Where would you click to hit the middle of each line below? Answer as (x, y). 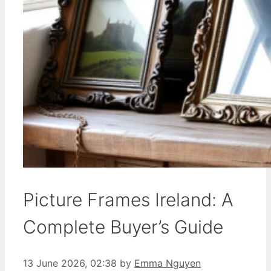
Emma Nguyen (168, 263)
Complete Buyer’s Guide (123, 227)
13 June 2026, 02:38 (70, 263)
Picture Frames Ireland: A (128, 199)
